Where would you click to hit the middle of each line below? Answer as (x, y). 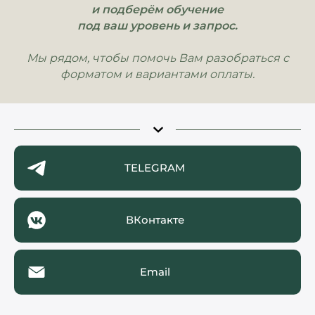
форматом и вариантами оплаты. (157, 74)
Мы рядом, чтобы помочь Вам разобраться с (157, 58)
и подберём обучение (157, 9)
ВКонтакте (155, 220)
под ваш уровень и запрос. (157, 26)
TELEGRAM (155, 168)
